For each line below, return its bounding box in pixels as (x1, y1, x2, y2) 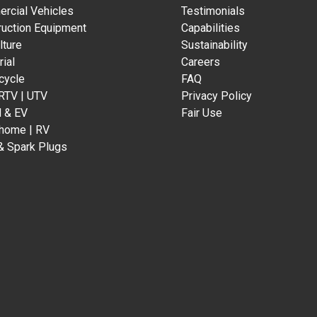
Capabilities (181, 21, 240, 35)
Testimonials (181, 4, 245, 18)
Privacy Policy (181, 88, 252, 103)
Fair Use (181, 105, 222, 120)
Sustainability (181, 38, 248, 52)
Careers (181, 54, 220, 69)
